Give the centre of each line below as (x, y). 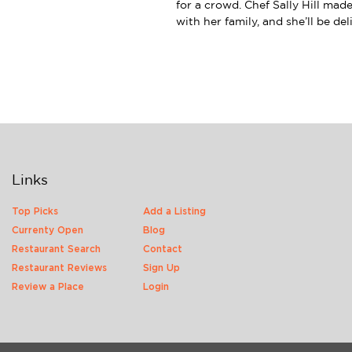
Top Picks (35, 211)
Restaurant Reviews (59, 268)
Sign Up (162, 268)
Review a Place (48, 287)
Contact (163, 249)
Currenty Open (48, 230)
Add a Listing (175, 211)
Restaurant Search (56, 249)
